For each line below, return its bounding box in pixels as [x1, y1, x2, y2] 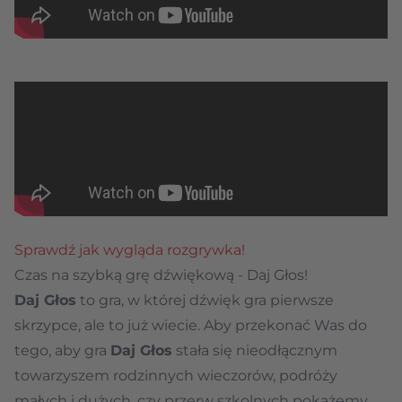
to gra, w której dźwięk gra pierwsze [76, 291, 334, 309]
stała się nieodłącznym [172, 341, 337, 359]
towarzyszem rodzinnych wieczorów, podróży [14, 366, 337, 384]
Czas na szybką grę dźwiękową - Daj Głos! [14, 266, 308, 284]
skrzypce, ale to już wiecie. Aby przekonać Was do [14, 316, 367, 334]
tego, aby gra [14, 341, 110, 359]
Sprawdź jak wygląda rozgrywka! [14, 240, 245, 258]
